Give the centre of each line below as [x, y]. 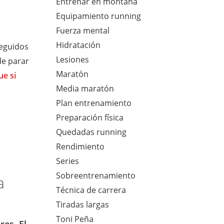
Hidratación [78, 45]
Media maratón [85, 89]
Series [68, 161]
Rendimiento [80, 147]
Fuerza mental [83, 31]
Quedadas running [91, 132]
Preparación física [90, 118]
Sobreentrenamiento [96, 176]
